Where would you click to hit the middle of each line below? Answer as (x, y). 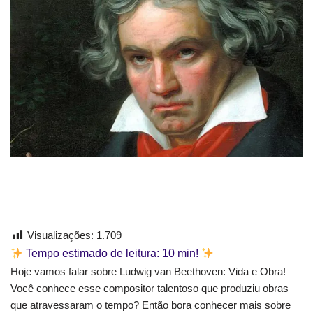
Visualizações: (60, 235)
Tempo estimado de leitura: (93, 254)
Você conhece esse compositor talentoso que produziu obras (150, 288)
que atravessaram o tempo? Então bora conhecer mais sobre (151, 305)
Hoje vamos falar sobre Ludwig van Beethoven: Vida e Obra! (148, 271)
